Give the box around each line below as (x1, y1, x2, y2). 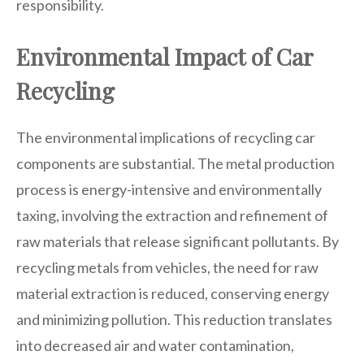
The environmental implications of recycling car (16, 128, 315, 146)
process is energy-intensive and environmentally (16, 180, 322, 198)
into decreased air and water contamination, (16, 336, 294, 354)
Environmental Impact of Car (16, 41, 313, 71)
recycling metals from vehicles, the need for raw (16, 258, 318, 276)
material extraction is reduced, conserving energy (16, 284, 329, 302)
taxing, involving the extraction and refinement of (16, 206, 328, 224)
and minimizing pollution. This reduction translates (16, 310, 332, 328)
